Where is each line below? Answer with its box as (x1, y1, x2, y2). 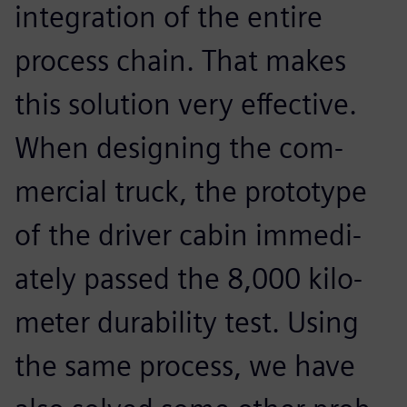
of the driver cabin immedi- (15, 216, 362, 253)
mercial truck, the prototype (15, 173, 367, 209)
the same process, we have (15, 347, 355, 383)
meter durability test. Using (15, 303, 359, 340)
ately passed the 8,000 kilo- (15, 260, 362, 296)
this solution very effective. (15, 85, 357, 122)
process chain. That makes (15, 42, 346, 78)
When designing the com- (15, 129, 343, 165)
